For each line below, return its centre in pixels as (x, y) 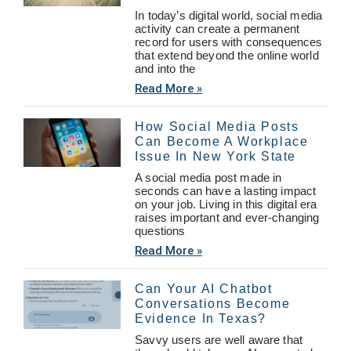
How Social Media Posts (217, 126)
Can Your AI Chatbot (204, 288)
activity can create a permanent (217, 28)
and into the (165, 68)
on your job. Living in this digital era (226, 204)
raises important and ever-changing (227, 217)
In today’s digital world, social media (229, 15)
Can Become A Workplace (222, 141)
